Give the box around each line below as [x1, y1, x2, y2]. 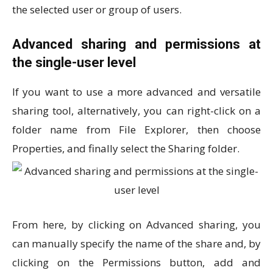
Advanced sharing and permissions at [12, 37, 261, 52]
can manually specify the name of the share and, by [12, 236, 261, 250]
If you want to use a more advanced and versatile [12, 85, 261, 99]
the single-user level [12, 55, 136, 70]
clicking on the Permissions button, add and [12, 255, 261, 269]
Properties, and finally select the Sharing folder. [12, 141, 239, 155]
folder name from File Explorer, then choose [12, 122, 261, 136]
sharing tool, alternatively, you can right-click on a [12, 104, 261, 118]
